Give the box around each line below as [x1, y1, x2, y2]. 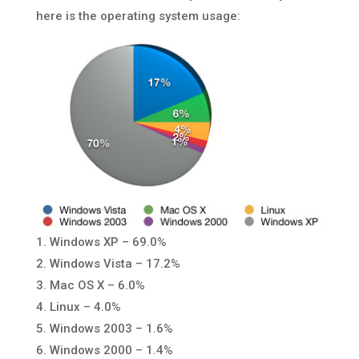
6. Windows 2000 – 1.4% [35, 342, 173, 357]
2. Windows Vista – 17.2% [35, 256, 180, 271]
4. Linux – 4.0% [35, 299, 121, 314]
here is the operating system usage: [35, 9, 240, 24]
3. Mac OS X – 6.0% [35, 277, 145, 292]
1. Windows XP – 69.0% [35, 234, 167, 249]
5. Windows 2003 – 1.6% [35, 321, 173, 336]
